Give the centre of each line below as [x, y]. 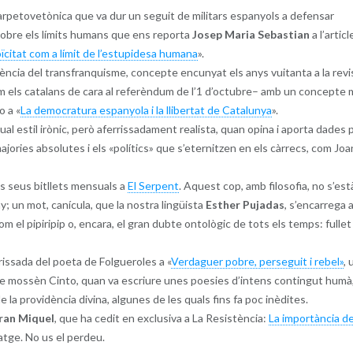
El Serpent [153, 185]
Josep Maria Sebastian [251, 34]
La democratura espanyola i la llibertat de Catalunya [146, 110]
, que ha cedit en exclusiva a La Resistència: [161, 318]
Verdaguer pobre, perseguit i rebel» [257, 261]
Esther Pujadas [245, 204]
